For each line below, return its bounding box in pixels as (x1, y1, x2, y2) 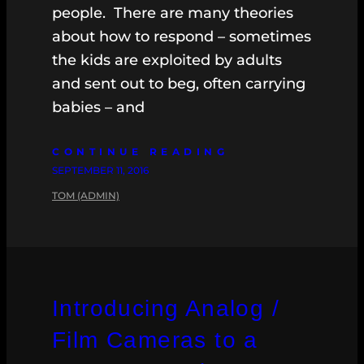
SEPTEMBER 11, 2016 (52, 164, 149, 177)
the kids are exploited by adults (52, 51, 282, 70)
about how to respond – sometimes (52, 28, 311, 46)
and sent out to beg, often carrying (52, 75, 305, 93)
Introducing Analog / (52, 296, 279, 322)
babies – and (52, 98, 145, 117)
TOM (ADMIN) (52, 189, 119, 202)
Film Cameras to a (52, 327, 258, 353)
